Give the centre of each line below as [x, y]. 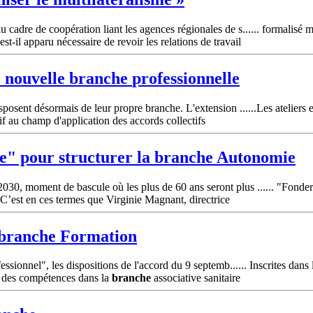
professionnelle [186, 78]
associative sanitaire [196, 278]
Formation [96, 236]
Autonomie [254, 157]
